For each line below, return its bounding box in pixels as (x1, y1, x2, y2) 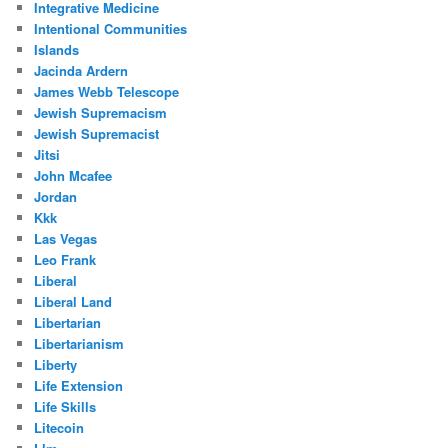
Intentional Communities (34, 18, 188, 38)
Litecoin (34, 417, 85, 437)
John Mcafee (34, 165, 113, 185)
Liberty (34, 354, 78, 374)
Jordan (34, 186, 78, 206)
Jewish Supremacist (34, 123, 160, 143)
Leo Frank (34, 249, 97, 269)
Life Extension (34, 375, 124, 395)
